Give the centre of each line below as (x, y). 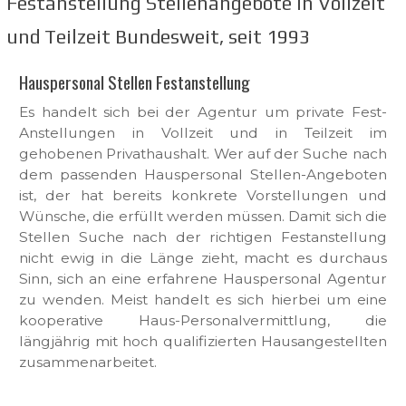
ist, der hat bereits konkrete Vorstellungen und (203, 196)
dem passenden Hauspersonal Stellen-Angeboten (203, 175)
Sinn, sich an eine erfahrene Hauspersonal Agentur (203, 279)
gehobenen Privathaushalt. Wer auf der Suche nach (203, 154)
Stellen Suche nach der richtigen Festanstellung (203, 237)
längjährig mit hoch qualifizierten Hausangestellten (203, 342)
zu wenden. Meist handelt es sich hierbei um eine (203, 300)
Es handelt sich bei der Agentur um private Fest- (203, 112)
